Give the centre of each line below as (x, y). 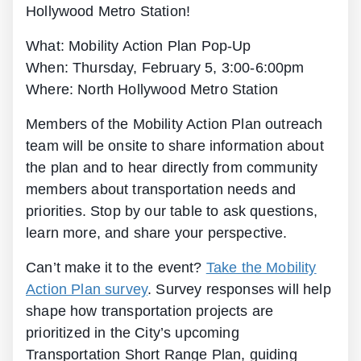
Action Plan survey (87, 289)
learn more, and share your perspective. (157, 232)
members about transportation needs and (161, 189)
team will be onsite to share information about (175, 145)
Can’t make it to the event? (116, 267)
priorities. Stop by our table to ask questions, (172, 211)
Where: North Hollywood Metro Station (152, 89)
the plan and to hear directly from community (172, 167)
